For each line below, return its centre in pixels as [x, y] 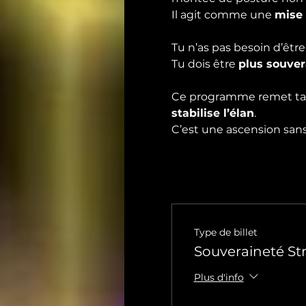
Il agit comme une [223, 15]
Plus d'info [219, 277]
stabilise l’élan [212, 113]
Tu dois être [205, 64]
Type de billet [225, 232]
